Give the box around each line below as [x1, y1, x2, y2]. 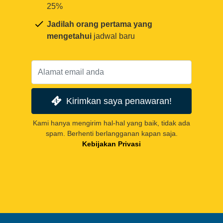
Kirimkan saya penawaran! [66, 96, 172, 107]
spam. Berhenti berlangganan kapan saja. [45, 129, 178, 137]
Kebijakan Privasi [82, 139, 141, 148]
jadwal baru [92, 32, 135, 41]
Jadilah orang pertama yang [47, 20, 152, 29]
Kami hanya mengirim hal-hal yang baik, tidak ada [33, 118, 190, 127]
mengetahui [47, 32, 92, 41]
